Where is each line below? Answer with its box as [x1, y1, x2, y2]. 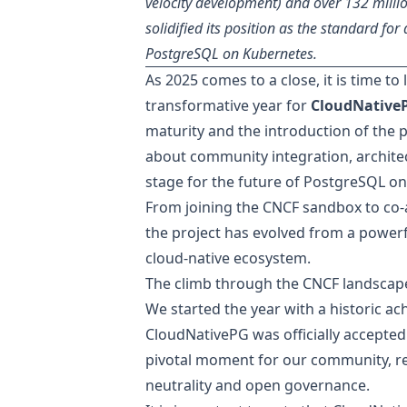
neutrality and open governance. [145, 374, 370, 395]
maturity [145, 120, 204, 141]
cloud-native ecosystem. [145, 247, 311, 268]
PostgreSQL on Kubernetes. [145, 43, 317, 64]
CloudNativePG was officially [145, 323, 343, 344]
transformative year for [145, 94, 311, 115]
